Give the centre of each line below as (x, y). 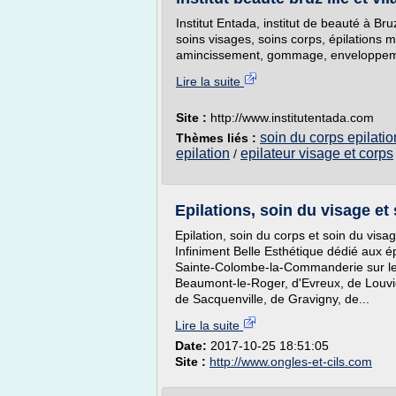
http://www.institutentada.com (292, 118)
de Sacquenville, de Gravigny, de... (272, 299)
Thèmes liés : (218, 138)
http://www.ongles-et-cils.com (291, 362)
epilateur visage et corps (317, 153)
